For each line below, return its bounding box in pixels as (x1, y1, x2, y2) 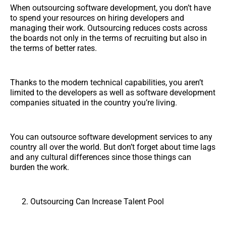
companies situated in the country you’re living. (10, 97, 177, 107)
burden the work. (10, 162, 69, 172)
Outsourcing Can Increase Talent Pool (30, 196, 164, 206)
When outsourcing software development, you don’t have (10, 3, 211, 13)
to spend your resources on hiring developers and (10, 13, 184, 23)
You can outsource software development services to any (10, 132, 212, 142)
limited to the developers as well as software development (10, 87, 215, 97)
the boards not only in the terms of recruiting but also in (10, 33, 207, 43)
